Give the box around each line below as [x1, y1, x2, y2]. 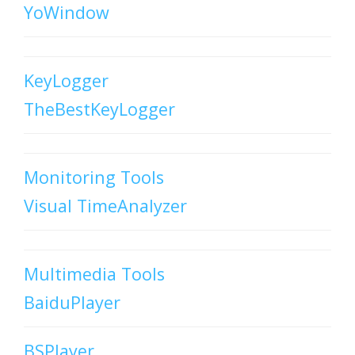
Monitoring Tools [24, 166, 164, 189]
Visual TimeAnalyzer [24, 194, 187, 218]
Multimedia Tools [24, 262, 165, 286]
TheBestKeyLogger [24, 97, 175, 121]
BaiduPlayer [24, 291, 120, 315]
